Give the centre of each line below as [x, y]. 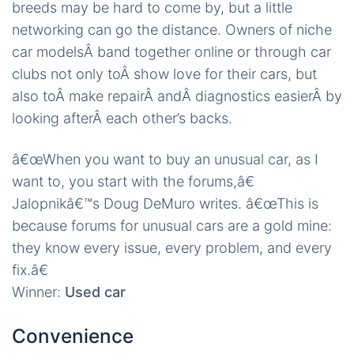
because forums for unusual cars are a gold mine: [172, 226]
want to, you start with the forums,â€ [133, 182]
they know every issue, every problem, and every [172, 248]
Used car [93, 292]
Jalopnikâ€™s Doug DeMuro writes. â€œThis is [165, 204]
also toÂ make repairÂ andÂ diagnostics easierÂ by [177, 96]
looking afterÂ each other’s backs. [122, 119]
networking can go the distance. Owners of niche [172, 30]
